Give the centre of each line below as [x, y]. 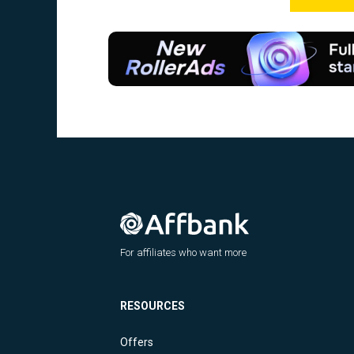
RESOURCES [153, 306]
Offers [137, 343]
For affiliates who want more [183, 253]
